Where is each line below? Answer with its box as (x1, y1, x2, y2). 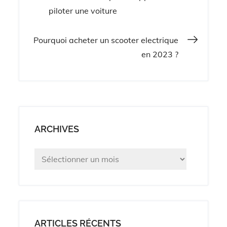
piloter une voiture (49, 5, 118, 16)
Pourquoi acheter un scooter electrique (33, 34, 178, 45)
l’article (29, 48, 99, 73)
